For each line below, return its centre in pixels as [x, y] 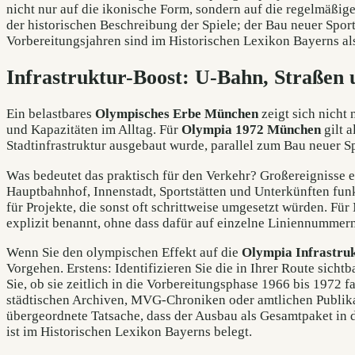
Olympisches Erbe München [177, 114]
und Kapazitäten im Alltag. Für [94, 130]
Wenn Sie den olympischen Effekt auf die [124, 252]
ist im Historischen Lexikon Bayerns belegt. [129, 331]
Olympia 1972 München [251, 130]
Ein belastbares [51, 114]
